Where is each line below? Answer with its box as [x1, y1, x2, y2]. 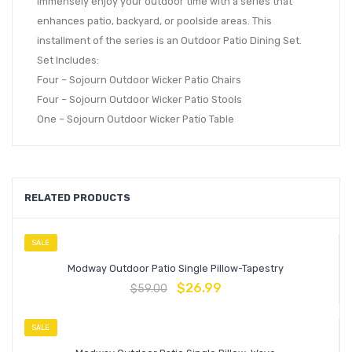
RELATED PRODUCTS [24, 192, 130, 204]
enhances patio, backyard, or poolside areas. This [37, 15, 272, 27]
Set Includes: [37, 54, 99, 67]
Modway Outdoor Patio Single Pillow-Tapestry [68, 262, 284, 275]
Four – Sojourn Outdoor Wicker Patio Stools [37, 93, 242, 106]
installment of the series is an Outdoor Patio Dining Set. [37, 35, 302, 47]
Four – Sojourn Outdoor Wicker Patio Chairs [37, 74, 241, 86]
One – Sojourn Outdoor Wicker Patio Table [37, 113, 234, 126]
